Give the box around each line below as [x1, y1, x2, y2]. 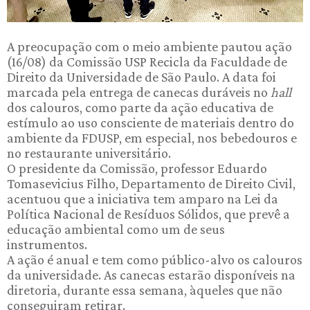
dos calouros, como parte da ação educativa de [7, 100, 273, 115]
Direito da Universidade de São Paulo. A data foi [7, 69, 276, 84]
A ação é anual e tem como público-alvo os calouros [7, 252, 302, 267]
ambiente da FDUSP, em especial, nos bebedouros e [7, 130, 297, 145]
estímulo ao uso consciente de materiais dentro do [7, 115, 294, 130]
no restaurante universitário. [7, 145, 171, 161]
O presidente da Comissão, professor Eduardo [7, 161, 267, 176]
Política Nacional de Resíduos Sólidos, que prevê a [7, 206, 290, 221]
